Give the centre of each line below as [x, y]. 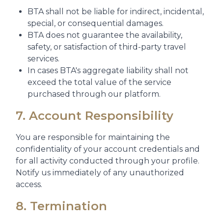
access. [29, 184]
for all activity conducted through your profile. [108, 161]
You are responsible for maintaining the [93, 137]
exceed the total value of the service [99, 82]
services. [43, 59]
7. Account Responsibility [95, 116]
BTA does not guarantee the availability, [105, 35]
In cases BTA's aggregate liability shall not [108, 70]
